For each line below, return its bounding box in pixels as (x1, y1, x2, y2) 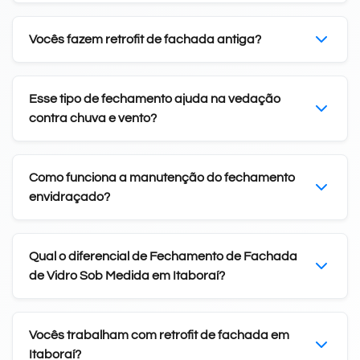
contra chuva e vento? (29, 111, 157, 125)
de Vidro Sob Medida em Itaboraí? (29, 268, 225, 282)
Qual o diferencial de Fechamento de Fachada (29, 249, 297, 263)
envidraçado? (29, 190, 110, 203)
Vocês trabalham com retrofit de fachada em (29, 328, 289, 342)
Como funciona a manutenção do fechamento (29, 170, 295, 184)
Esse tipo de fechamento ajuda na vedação (29, 92, 280, 105)
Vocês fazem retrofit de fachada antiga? (29, 32, 261, 46)
